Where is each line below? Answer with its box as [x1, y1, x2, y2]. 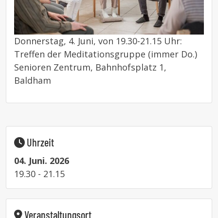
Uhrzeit [25, 136, 54, 149]
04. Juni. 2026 [14, 155, 69, 167]
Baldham [14, 74, 51, 87]
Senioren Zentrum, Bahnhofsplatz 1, [14, 61, 166, 73]
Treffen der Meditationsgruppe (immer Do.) [14, 48, 197, 60]
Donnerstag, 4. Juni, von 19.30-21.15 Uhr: [14, 35, 182, 47]
